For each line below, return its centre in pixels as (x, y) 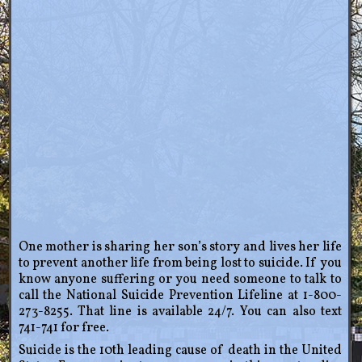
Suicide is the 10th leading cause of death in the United (180, 351)
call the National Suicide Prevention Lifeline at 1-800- (180, 296)
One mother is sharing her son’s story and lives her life (180, 248)
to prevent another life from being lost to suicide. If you (180, 264)
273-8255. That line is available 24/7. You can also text (180, 312)
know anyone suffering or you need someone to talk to (180, 280)
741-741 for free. (63, 328)
